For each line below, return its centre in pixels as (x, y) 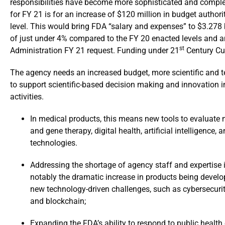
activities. (27, 97)
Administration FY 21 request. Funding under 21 (95, 50)
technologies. (54, 143)
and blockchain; (58, 201)
